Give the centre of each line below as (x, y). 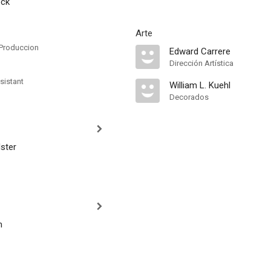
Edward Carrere (200, 51)
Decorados (189, 97)
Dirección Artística (201, 63)
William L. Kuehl (200, 85)
